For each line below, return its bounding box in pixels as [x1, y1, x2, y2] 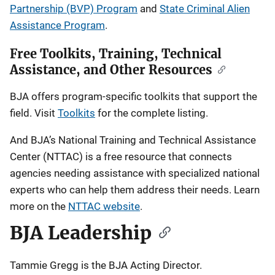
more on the [10, 200, 68, 212]
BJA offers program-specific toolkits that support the [10, 90, 257, 103]
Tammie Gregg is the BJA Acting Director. [10, 259, 202, 271]
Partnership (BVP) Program [10, 2, 137, 15]
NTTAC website [68, 200, 140, 212]
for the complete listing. [95, 107, 208, 119]
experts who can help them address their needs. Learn [10, 184, 260, 196]
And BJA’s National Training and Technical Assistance [10, 134, 256, 146]
